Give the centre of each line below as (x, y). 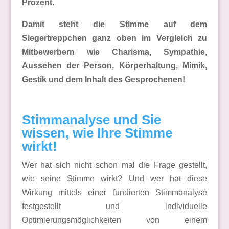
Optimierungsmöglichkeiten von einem (114, 220)
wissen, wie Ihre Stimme (97, 133)
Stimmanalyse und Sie (91, 120)
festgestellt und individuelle (114, 206)
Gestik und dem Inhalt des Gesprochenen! (103, 79)
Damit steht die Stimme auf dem (114, 24)
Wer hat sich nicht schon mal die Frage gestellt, (114, 165)
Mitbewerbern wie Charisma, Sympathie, (114, 52)
